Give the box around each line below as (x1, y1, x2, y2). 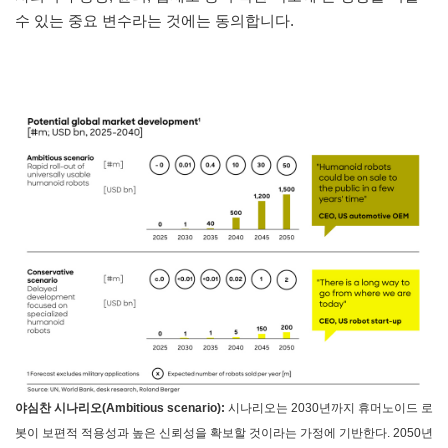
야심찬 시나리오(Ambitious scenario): (15, 401, 228, 416)
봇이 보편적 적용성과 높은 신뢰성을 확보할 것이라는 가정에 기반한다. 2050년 (15, 426, 433, 441)
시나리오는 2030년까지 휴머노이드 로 (228, 401, 433, 416)
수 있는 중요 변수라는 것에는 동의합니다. (15, 12, 294, 30)
